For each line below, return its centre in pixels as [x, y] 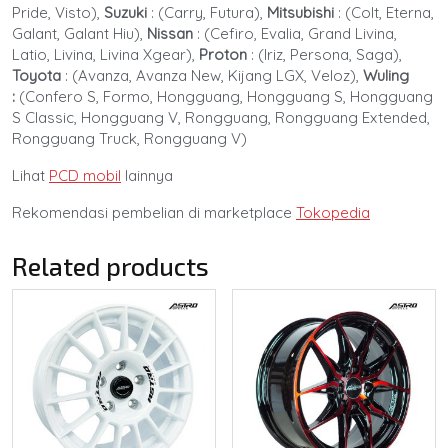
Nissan [170, 33]
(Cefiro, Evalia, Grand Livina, [298, 33]
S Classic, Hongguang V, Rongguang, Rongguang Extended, [221, 117]
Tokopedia [333, 212]
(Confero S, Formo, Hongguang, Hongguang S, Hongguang [224, 96]
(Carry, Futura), [210, 12]
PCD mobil [85, 175]
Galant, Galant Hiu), [79, 33]
